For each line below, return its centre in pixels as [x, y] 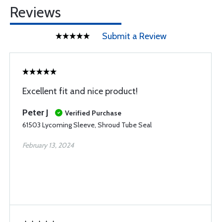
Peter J [35, 112]
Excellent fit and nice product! [80, 91]
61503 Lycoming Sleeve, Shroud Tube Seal [87, 125]
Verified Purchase [93, 113]
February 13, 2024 [48, 145]
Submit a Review [134, 36]
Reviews [35, 12]
